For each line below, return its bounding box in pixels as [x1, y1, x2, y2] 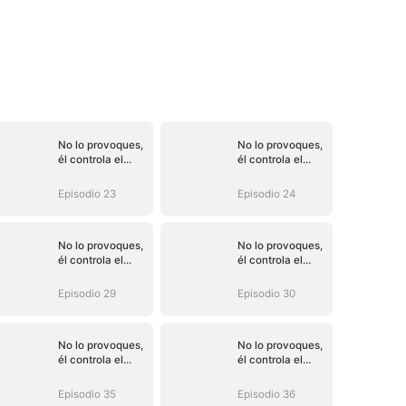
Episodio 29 [57, 287, 116, 301]
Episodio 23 [57, 187, 116, 200]
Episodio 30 [237, 287, 295, 301]
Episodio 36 [237, 388, 295, 401]
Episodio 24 [237, 187, 295, 200]
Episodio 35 [57, 388, 116, 401]
